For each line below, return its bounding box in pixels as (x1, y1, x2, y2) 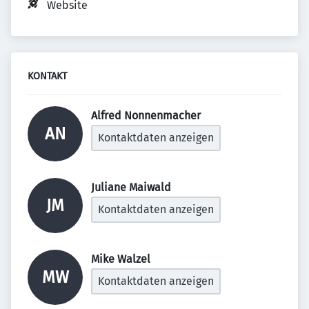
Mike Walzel (91, 252, 153, 266)
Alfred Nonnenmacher (91, 109, 203, 122)
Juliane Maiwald (91, 181, 174, 194)
